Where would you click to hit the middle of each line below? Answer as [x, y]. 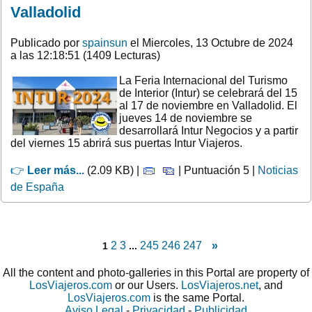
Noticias [278, 170]
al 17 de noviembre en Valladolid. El [208, 105]
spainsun [105, 42]
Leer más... [56, 170]
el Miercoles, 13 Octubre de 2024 [210, 42]
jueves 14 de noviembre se [186, 118]
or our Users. [147, 285]
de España [37, 187]
